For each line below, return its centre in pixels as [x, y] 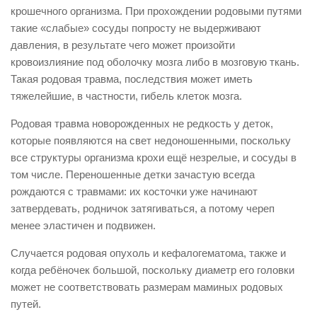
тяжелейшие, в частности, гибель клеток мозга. [126, 96]
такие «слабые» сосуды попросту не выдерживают [136, 28]
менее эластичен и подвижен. [83, 225]
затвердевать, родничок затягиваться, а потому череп [143, 208]
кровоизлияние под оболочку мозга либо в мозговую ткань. [155, 62]
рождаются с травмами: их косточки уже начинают [134, 191]
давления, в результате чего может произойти [123, 45]
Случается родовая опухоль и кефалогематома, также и [148, 253]
